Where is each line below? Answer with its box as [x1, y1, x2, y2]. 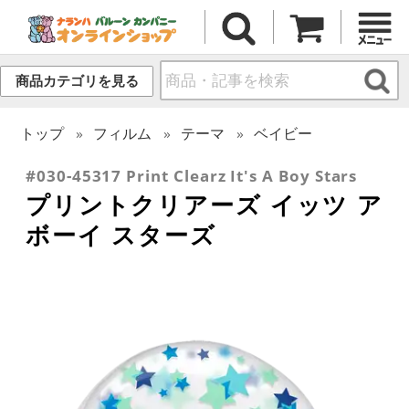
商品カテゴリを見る [15, 73, 139, 89]
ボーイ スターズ [26, 217, 216, 251]
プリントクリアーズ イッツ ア [26, 187, 384, 221]
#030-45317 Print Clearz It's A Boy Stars [26, 164, 358, 186]
